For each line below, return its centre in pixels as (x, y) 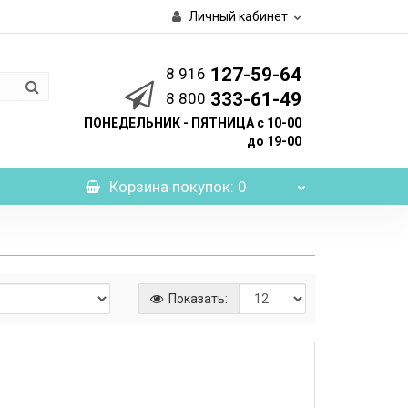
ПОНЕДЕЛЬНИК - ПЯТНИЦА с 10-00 (193, 123)
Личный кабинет (238, 16)
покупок (199, 187)
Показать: (196, 299)
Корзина (138, 187)
